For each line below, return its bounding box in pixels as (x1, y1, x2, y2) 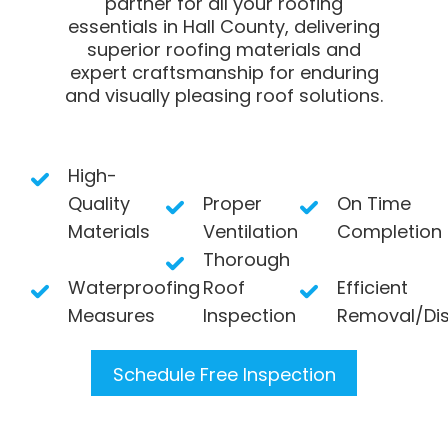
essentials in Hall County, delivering (68, 13, 380, 39)
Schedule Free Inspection (112, 361, 336, 387)
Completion (337, 218, 443, 244)
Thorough (202, 246, 290, 272)
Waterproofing (68, 274, 201, 300)
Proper (202, 190, 262, 216)
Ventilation (202, 218, 298, 244)
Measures (68, 302, 156, 328)
